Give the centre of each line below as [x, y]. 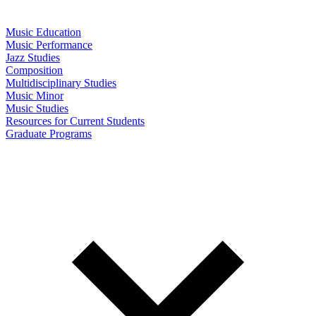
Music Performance [49, 44]
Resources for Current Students [75, 121]
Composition [34, 70]
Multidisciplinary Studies [61, 83]
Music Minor [35, 95]
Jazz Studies [33, 57]
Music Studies [37, 108]
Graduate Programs [49, 133]
